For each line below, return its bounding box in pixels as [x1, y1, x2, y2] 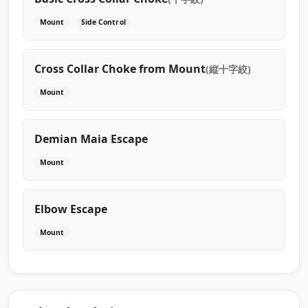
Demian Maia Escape [34, 131, 148, 147]
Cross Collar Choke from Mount [34, 61, 206, 77]
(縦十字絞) [206, 62, 251, 76]
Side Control [80, 17, 126, 27]
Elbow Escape [34, 201, 107, 217]
